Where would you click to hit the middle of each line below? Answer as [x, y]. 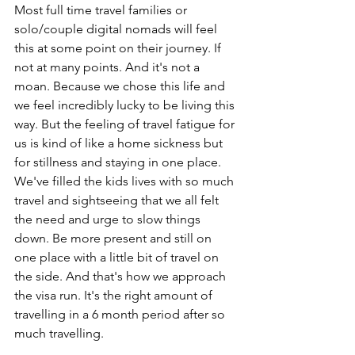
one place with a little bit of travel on [118, 258]
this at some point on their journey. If [119, 48]
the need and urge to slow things [109, 219]
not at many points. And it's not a [109, 67]
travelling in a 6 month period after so [121, 315]
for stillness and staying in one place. [119, 162]
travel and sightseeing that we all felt [118, 200]
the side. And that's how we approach [122, 277]
